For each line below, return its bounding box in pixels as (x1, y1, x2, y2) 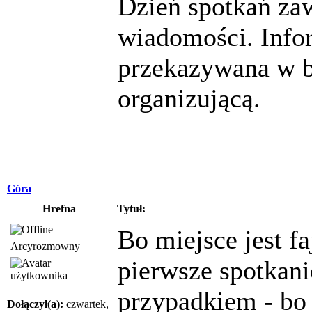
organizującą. (118, 83, 260, 113)
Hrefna (42, 202, 76, 214)
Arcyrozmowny (10, 240, 80, 252)
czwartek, (63, 297, 109, 310)
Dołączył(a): (7, 297, 63, 310)
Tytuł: (117, 202, 146, 214)
